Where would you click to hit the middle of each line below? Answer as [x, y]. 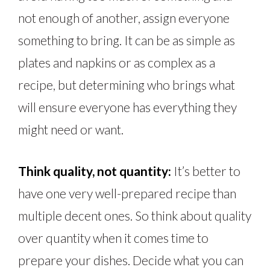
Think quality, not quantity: [95, 171]
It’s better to [206, 171]
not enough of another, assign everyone [124, 18]
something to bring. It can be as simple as [127, 40]
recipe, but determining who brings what [127, 85]
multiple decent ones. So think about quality [135, 216]
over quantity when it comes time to [113, 238]
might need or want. [72, 130]
